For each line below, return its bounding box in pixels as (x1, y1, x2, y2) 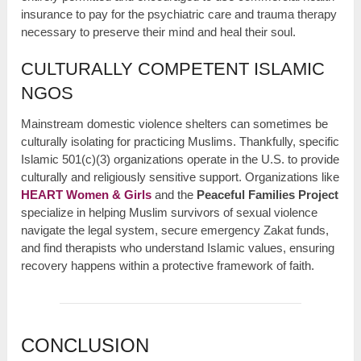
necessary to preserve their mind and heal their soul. (21, 24, 297, 39)
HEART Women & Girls (21, 187, 152, 201)
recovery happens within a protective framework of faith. (21, 258, 315, 272)
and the (151, 187, 197, 201)
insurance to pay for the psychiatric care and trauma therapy (21, 6, 338, 21)
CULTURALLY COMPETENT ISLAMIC (21, 58, 326, 79)
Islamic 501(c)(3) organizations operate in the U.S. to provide (21, 151, 340, 166)
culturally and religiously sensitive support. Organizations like (21, 169, 340, 184)
